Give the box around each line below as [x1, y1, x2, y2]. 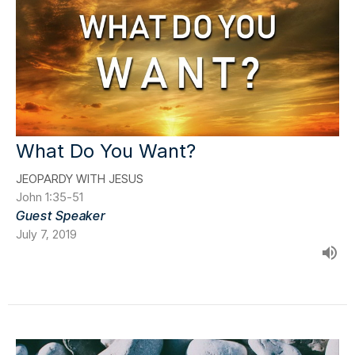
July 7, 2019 [16, 226, 77, 242]
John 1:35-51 [16, 189, 83, 204]
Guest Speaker [16, 207, 106, 223]
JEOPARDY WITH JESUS [16, 170, 143, 186]
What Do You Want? [16, 139, 196, 162]
